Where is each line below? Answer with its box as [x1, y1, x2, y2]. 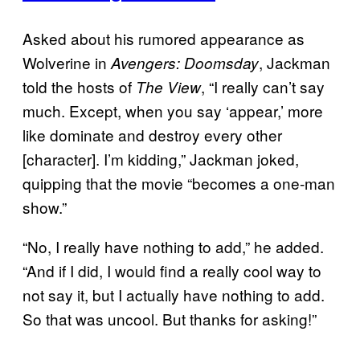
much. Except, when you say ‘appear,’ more [22, 99, 323, 121]
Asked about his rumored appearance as [22, 27, 305, 49]
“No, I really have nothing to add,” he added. [22, 235, 324, 257]
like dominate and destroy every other [22, 123, 282, 145]
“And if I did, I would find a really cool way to [22, 259, 321, 281]
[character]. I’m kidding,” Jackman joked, [22, 147, 299, 170]
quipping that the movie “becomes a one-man [22, 171, 335, 194]
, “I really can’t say [201, 75, 325, 97]
